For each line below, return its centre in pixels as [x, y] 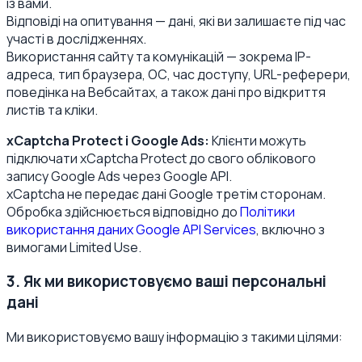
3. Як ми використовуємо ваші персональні [166, 282]
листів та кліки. [52, 109]
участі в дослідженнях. [76, 38]
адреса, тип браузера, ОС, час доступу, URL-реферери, [179, 74]
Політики [267, 211]
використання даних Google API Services [131, 229]
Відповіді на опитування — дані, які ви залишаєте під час [176, 21]
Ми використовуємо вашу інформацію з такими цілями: [175, 337]
